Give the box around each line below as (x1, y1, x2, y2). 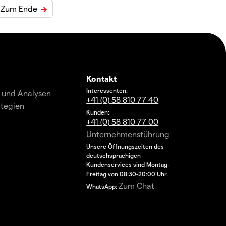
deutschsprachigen (86, 152, 141, 159)
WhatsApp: (86, 183, 119, 190)
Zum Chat (119, 181, 155, 190)
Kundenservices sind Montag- (86, 161, 170, 168)
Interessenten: (86, 87, 128, 94)
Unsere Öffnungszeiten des (86, 143, 164, 150)
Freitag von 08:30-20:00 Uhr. (86, 170, 168, 177)
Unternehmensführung (86, 129, 170, 139)
